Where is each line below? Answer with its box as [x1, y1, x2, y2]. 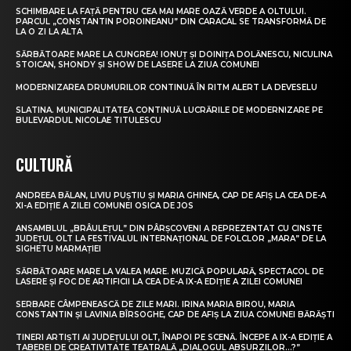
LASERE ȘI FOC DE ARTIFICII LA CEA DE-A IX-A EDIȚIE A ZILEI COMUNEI [16, 277, 302, 288]
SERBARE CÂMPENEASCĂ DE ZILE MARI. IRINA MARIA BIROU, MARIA [16, 299, 295, 310]
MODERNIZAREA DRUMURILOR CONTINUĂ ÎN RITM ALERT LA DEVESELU [16, 82, 317, 93]
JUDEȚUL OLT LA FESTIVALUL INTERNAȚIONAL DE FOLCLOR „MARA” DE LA [16, 233, 326, 244]
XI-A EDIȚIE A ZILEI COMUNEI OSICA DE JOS [16, 201, 194, 212]
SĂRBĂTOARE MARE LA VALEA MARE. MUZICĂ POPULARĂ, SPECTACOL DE [16, 266, 324, 277]
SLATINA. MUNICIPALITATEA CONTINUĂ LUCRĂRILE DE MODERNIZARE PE [16, 105, 323, 116]
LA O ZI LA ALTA [16, 27, 82, 38]
